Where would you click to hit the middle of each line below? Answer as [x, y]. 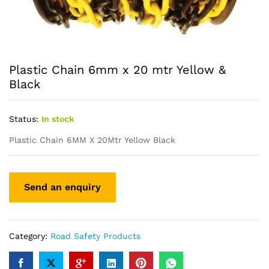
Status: [24, 119]
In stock [58, 119]
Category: [30, 236]
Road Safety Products [95, 236]
